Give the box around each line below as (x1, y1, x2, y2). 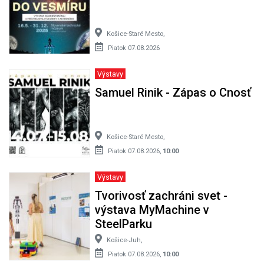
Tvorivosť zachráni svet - (94, 188, 227, 203)
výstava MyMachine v (94, 202, 209, 217)
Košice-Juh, (106, 236, 142, 244)
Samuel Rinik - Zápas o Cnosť (94, 85, 251, 100)
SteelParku (94, 216, 152, 231)
